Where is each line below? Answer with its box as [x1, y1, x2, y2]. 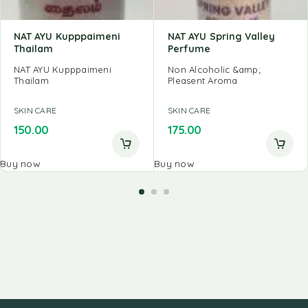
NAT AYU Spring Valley [168, 30, 276, 43]
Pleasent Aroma [168, 75, 238, 87]
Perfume [168, 43, 211, 56]
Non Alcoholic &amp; [168, 64, 261, 76]
